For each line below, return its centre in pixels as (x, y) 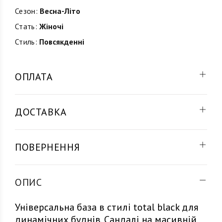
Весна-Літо (59, 11)
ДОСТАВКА (41, 112)
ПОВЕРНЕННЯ (48, 147)
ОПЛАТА (34, 77)
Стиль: (26, 42)
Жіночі (50, 26)
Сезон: (26, 11)
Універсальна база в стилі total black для (107, 207)
